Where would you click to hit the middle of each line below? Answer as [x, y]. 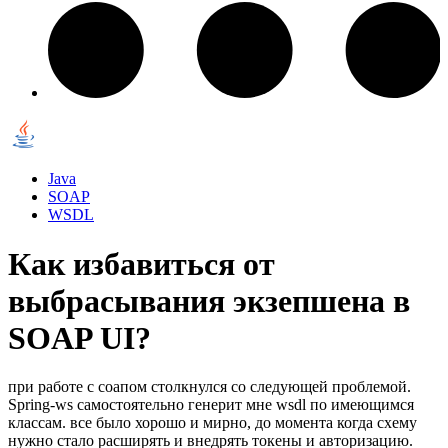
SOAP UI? [79, 337]
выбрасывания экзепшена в [209, 300]
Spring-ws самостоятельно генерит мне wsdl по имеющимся [211, 404]
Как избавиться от [141, 263]
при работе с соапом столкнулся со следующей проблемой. [209, 386]
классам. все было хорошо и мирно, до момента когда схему [212, 422]
